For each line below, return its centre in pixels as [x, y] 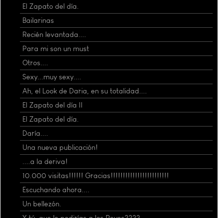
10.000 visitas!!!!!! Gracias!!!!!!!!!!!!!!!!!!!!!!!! [96, 175]
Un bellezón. [42, 204]
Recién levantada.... [54, 34]
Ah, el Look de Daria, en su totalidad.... [85, 91]
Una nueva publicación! [60, 147]
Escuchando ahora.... [56, 190]
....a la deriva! [45, 161]
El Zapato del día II [53, 105]
